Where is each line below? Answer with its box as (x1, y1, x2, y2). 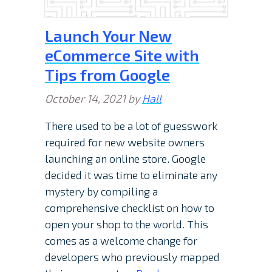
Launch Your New (45, 26, 172, 46)
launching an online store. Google (45, 152, 206, 166)
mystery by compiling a (45, 185, 158, 199)
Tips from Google (45, 65, 170, 84)
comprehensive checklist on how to (45, 201, 214, 215)
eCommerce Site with (45, 46, 199, 65)
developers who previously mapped (45, 250, 220, 264)
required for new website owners (45, 135, 205, 149)
